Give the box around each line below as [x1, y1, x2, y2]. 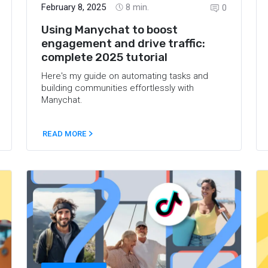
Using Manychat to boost [41, 22, 178, 36]
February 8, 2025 [41, 1, 106, 13]
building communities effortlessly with [41, 82, 194, 93]
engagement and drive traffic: [41, 36, 205, 50]
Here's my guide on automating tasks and [41, 70, 208, 81]
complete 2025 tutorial [41, 50, 167, 64]
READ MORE [42, 129, 89, 138]
